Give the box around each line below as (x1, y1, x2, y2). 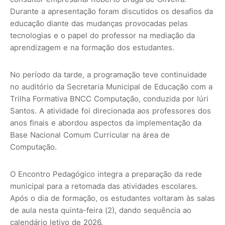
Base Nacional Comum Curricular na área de (10, 130, 170, 140)
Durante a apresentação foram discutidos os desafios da (10, 7, 213, 16)
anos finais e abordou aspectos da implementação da (10, 118, 201, 128)
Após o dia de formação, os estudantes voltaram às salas (10, 193, 215, 203)
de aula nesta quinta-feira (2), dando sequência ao (10, 205, 191, 215)
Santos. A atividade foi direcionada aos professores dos (10, 106, 211, 116)
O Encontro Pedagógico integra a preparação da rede (10, 169, 202, 179)
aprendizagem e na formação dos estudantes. (10, 43, 174, 52)
